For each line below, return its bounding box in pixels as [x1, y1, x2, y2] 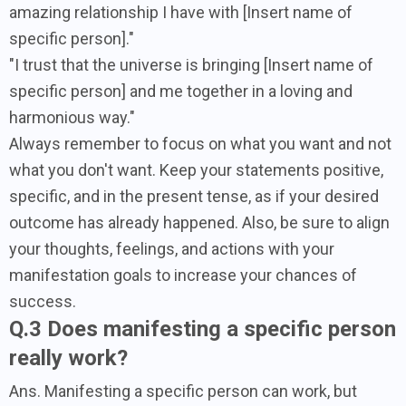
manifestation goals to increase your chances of [9, 265, 357, 285]
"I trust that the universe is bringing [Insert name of [9, 54, 373, 74]
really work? [9, 344, 128, 371]
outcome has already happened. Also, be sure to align [9, 212, 390, 232]
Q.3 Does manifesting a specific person [9, 315, 396, 342]
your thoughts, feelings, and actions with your [9, 238, 334, 258]
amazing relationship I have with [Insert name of [9, 2, 353, 22]
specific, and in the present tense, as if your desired [9, 186, 379, 206]
